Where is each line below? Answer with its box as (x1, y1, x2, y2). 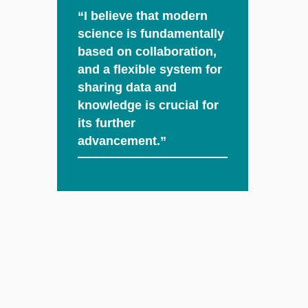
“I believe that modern (78, 9, 208, 23)
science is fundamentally (78, 27, 225, 41)
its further (78, 116, 136, 131)
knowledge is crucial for (78, 98, 219, 113)
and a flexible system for (78, 63, 223, 77)
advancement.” (78, 134, 167, 148)
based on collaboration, (78, 45, 217, 59)
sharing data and (78, 80, 177, 95)
